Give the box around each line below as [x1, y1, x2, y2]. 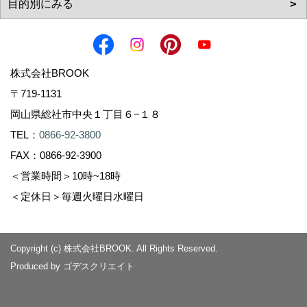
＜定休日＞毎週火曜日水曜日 [10, 190, 144, 202]
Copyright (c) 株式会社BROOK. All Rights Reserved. [10, 243, 218, 254]
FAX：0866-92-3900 [10, 149, 101, 161]
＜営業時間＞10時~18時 [10, 169, 131, 182]
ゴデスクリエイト [63, 260, 134, 271]
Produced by [10, 260, 63, 271]
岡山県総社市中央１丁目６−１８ [10, 108, 171, 120]
